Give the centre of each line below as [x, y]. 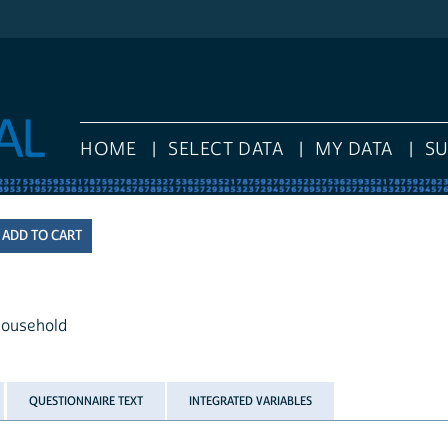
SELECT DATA [226, 150]
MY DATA [354, 150]
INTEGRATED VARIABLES [251, 400]
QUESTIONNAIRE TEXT [85, 400]
